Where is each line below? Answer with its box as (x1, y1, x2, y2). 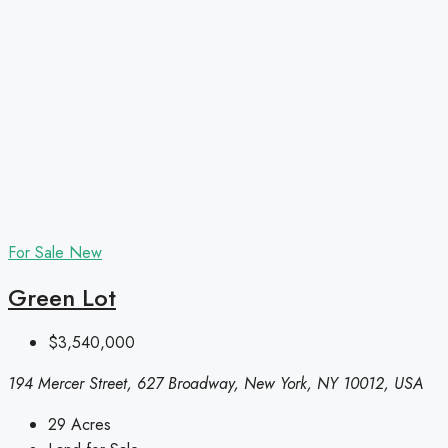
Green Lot (8, 279, 116, 315)
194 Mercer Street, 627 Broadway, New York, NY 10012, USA (8, 371, 423, 395)
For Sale (8, 240, 69, 264)
